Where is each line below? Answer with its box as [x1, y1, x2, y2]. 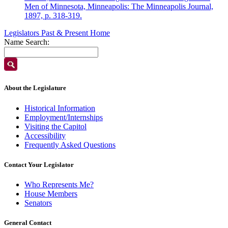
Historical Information [24, 103, 95, 112]
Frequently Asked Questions [24, 140, 116, 149]
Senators [24, 198, 52, 207]
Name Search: [4, 38, 49, 47]
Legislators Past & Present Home [4, 28, 110, 38]
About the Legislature [4, 84, 66, 92]
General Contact [4, 219, 51, 227]
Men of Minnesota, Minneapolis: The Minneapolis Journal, [24, 2, 213, 11]
